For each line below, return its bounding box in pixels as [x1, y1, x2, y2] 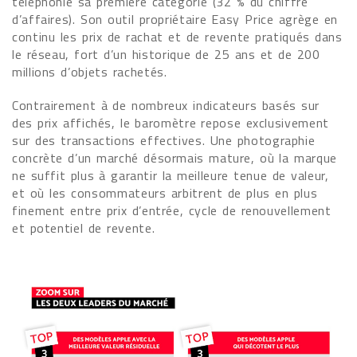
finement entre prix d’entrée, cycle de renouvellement [12, 201, 331, 220]
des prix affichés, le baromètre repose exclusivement [12, 113, 329, 132]
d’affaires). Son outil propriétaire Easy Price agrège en [12, 10, 339, 29]
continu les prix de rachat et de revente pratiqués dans [12, 27, 343, 46]
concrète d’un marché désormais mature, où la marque [12, 148, 337, 167]
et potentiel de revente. [12, 218, 155, 237]
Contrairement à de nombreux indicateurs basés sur [12, 96, 320, 115]
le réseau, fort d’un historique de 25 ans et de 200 [12, 45, 320, 64]
